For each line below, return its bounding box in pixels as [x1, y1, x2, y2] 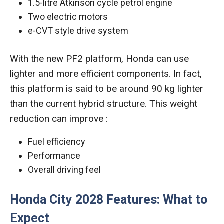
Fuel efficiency [28, 136, 85, 147]
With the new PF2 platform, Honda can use [10, 53, 189, 65]
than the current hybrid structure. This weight [10, 98, 197, 110]
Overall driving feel [28, 164, 101, 175]
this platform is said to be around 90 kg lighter [10, 83, 203, 95]
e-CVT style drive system [28, 25, 128, 36]
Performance [28, 150, 80, 161]
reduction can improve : [10, 113, 108, 125]
